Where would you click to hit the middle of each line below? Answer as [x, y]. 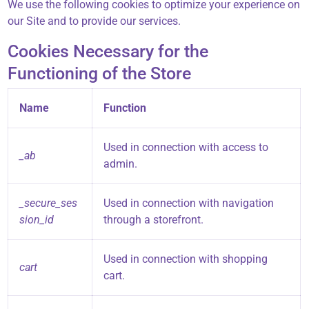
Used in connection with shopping [186, 259]
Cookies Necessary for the [108, 52]
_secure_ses [49, 203]
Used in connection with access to [186, 148]
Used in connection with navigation [189, 203]
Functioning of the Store [100, 74]
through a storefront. [154, 220]
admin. [121, 164]
